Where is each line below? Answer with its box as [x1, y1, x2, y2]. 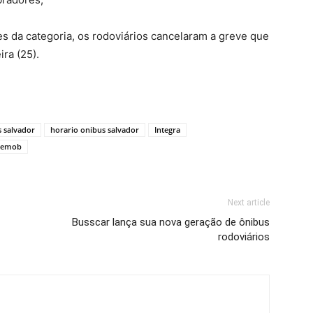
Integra [154, 124, 180, 136]
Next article [228, 198, 270, 208]
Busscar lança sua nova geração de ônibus [72, 216, 270, 229]
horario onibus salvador [50, 124, 139, 136]
